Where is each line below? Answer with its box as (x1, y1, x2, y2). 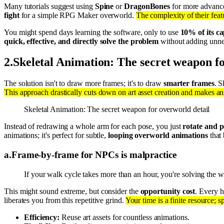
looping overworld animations (108, 131, 208, 140)
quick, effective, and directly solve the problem (4, 36, 159, 45)
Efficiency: (24, 212, 60, 221)
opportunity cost (140, 186, 195, 195)
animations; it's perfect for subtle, (4, 131, 108, 140)
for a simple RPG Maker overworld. (19, 10, 136, 19)
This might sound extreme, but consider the (4, 186, 140, 195)
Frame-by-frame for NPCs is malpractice (11, 149, 176, 160)
